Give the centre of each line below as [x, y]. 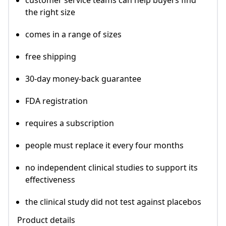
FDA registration [56, 101]
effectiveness [50, 180]
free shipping [51, 57]
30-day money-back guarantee [83, 79]
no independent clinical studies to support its [111, 168]
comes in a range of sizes [73, 35]
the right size [50, 12]
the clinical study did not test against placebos [113, 202]
